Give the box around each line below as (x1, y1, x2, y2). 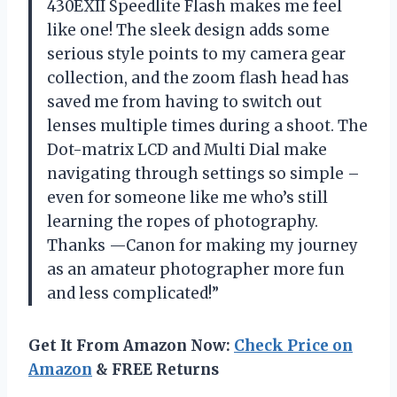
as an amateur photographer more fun (47, 259, 345, 279)
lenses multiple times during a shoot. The (47, 115, 368, 136)
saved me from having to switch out (47, 91, 322, 112)
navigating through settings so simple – (47, 163, 360, 183)
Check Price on (234, 335, 353, 355)
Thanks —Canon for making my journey (47, 235, 358, 255)
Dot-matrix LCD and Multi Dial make (47, 139, 327, 160)
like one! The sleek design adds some (47, 19, 330, 40)
